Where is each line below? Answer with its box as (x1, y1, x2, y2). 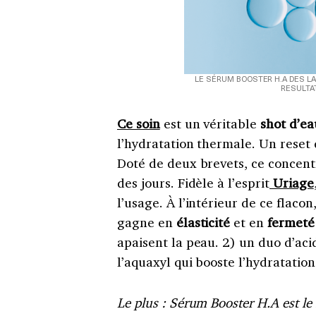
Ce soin (117, 115, 160, 133)
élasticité (172, 214, 231, 231)
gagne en (117, 214, 173, 231)
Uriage (269, 174, 314, 192)
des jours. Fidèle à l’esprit (117, 174, 269, 192)
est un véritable (163, 115, 261, 133)
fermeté (267, 214, 315, 231)
